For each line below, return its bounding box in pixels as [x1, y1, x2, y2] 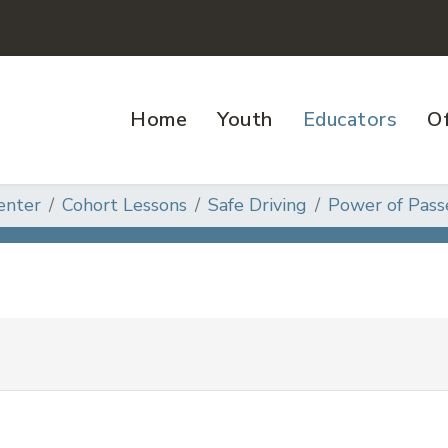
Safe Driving [208, 193, 307, 217]
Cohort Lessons [62, 193, 187, 217]
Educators [302, 106, 397, 133]
